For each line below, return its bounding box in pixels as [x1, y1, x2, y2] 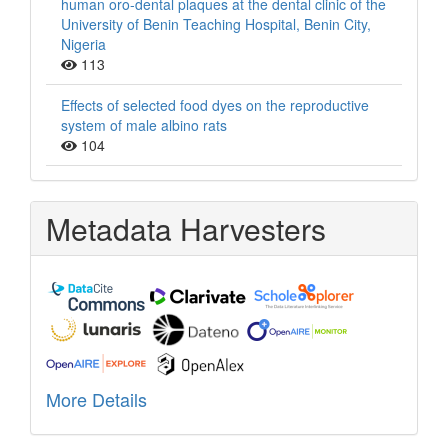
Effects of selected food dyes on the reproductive [61, 94, 369, 115]
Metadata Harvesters [46, 206, 326, 250]
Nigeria [61, 33, 106, 54]
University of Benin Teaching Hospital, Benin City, [61, 13, 371, 34]
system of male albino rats [61, 114, 227, 135]
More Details [46, 385, 147, 412]
